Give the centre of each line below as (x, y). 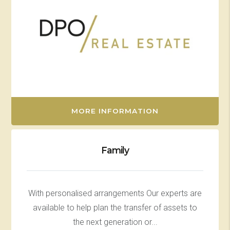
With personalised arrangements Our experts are (115, 193)
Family (115, 150)
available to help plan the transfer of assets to (115, 207)
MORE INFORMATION (115, 111)
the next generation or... (115, 222)
